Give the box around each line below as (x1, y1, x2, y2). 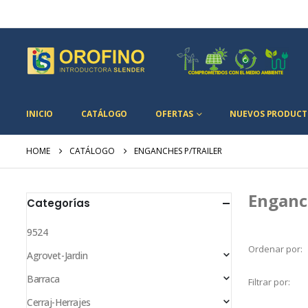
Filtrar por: (248, 276, 290, 288)
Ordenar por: (248, 242, 302, 255)
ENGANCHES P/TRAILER (134, 145, 222, 157)
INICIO (26, 108, 54, 120)
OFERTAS (155, 108, 193, 120)
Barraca (27, 272, 60, 285)
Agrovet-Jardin (27, 249, 88, 262)
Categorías (27, 196, 90, 210)
